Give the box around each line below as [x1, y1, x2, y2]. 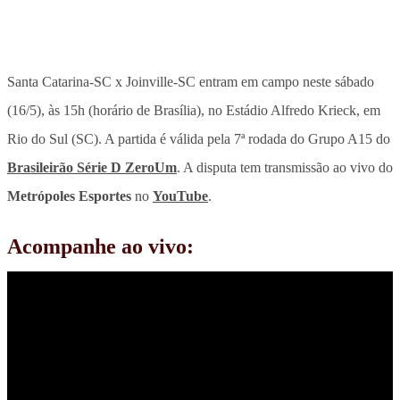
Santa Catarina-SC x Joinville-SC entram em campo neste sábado [7, 73, 374, 89]
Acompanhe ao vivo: [7, 234, 194, 258]
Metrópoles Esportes [7, 187, 131, 204]
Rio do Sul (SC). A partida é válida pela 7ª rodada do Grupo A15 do [7, 130, 390, 146]
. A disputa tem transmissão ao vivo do [177, 159, 393, 175]
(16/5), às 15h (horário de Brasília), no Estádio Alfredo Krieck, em [7, 102, 380, 118]
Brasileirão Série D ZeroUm [7, 159, 177, 175]
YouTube [153, 187, 208, 204]
